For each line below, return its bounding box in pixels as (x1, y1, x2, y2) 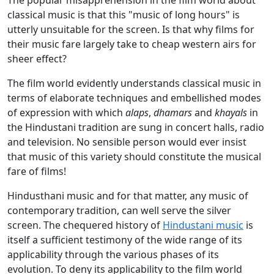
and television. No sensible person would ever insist (7, 135, 246, 149)
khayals (215, 106, 247, 120)
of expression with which (7, 106, 125, 120)
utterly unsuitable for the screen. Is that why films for (7, 23, 254, 37)
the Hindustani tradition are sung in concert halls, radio (7, 120, 264, 135)
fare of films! (7, 165, 66, 179)
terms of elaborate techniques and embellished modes (7, 91, 261, 105)
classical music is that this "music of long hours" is (7, 8, 240, 22)
